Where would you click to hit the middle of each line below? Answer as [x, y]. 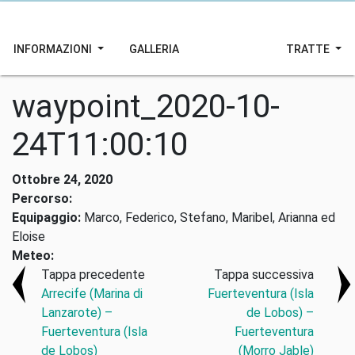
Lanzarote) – [77, 313]
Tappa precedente [94, 275]
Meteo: [33, 256]
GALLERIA [154, 49]
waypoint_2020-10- [146, 107]
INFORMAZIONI [54, 49]
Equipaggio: [46, 218]
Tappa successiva [263, 275]
